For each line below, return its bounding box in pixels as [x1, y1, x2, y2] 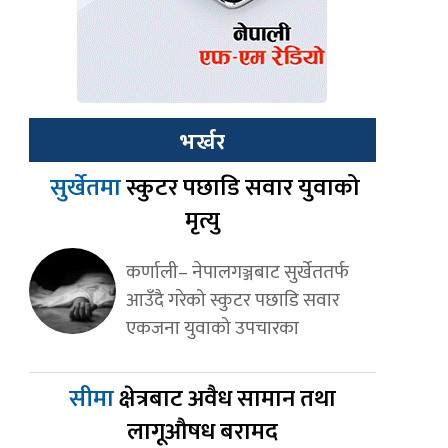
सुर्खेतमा [44, 168, 126, 209]
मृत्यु [184, 201, 220, 242]
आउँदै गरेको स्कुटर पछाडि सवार [125, 284, 340, 317]
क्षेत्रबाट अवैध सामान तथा [118, 379, 336, 420]
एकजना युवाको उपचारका [125, 312, 299, 345]
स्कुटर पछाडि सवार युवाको [125, 168, 360, 209]
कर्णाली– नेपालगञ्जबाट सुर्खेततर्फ [125, 256, 349, 289]
